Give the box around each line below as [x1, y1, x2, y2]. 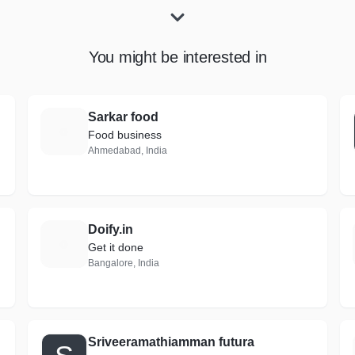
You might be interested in [88, 48, 267, 66]
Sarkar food [87, 110, 158, 124]
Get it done [87, 241, 143, 254]
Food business [87, 128, 162, 141]
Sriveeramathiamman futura [87, 335, 254, 349]
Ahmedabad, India [87, 145, 167, 156]
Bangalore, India [87, 258, 159, 269]
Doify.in [87, 223, 133, 236]
